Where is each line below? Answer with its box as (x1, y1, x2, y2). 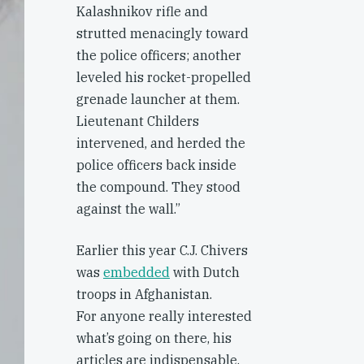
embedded (103, 264, 170, 280)
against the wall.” (76, 201, 180, 217)
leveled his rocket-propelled (76, 69, 251, 85)
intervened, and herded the (76, 135, 245, 151)
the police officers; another (76, 47, 241, 63)
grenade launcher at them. (76, 91, 240, 107)
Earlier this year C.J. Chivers (76, 242, 248, 258)
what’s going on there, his (76, 330, 232, 346)
